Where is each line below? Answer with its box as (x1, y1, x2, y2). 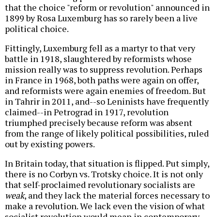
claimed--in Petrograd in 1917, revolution (5, 106, 169, 118)
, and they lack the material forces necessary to (24, 189, 210, 201)
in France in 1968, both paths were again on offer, (5, 74, 199, 86)
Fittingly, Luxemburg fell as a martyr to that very (5, 42, 195, 54)
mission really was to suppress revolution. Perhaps (5, 63, 202, 76)
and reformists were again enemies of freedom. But (5, 85, 206, 97)
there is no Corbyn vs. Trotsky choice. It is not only (5, 168, 203, 180)
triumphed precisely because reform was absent (5, 117, 192, 129)
